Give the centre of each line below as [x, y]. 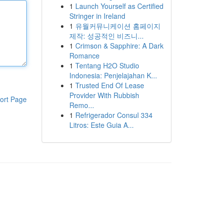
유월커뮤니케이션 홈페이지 [118, 26]
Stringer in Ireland [97, 16]
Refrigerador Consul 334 [114, 115]
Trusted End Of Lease [110, 85]
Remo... [82, 105]
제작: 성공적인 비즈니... [106, 36]
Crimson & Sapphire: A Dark [119, 46]
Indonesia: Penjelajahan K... [113, 75]
